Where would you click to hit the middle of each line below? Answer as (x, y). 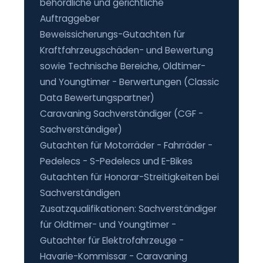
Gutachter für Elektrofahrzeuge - (112, 240)
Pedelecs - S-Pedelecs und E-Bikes (116, 161)
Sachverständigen (80, 193)
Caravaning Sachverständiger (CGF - (121, 113)
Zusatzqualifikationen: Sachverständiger (128, 208)
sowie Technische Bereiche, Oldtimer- (122, 66)
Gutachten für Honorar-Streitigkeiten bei (129, 177)
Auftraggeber (70, 18)
